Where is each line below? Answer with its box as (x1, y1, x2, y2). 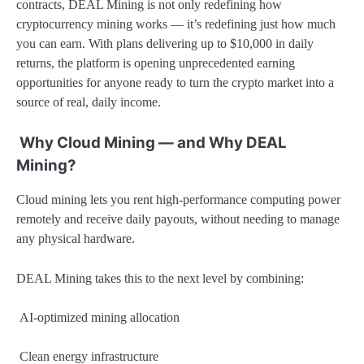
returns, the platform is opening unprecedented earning (16, 56, 295, 71)
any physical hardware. (16, 232, 135, 246)
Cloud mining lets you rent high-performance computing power (16, 193, 340, 207)
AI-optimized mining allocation (16, 310, 180, 324)
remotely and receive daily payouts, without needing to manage (16, 212, 340, 227)
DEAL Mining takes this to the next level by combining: (16, 271, 304, 285)
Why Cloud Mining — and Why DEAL (16, 133, 287, 153)
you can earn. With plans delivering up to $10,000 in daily (16, 37, 314, 51)
